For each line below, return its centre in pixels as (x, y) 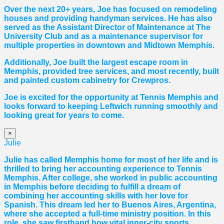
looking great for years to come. (64, 115)
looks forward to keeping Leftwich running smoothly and (111, 106)
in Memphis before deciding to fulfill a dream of (92, 187)
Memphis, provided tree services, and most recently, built (111, 71)
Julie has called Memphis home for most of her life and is (111, 160)
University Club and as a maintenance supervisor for (103, 36)
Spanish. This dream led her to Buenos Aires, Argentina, (110, 205)
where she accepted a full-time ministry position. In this (107, 214)
